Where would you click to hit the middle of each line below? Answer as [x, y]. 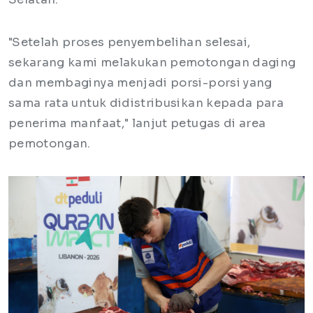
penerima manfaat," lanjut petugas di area [137, 123]
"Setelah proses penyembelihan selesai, [130, 42]
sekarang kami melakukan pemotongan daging [152, 62]
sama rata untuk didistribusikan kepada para [146, 103]
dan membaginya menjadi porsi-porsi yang [140, 82]
